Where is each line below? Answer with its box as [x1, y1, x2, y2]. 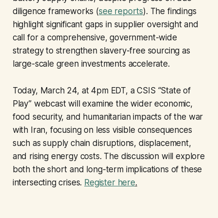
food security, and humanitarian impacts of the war [12, 112, 203, 122]
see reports [98, 6, 144, 17]
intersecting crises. [12, 178, 85, 188]
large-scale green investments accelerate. [12, 59, 170, 69]
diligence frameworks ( [12, 6, 99, 17]
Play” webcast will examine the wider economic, [12, 99, 193, 109]
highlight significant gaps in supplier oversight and [12, 19, 199, 30]
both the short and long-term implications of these [12, 164, 202, 175]
